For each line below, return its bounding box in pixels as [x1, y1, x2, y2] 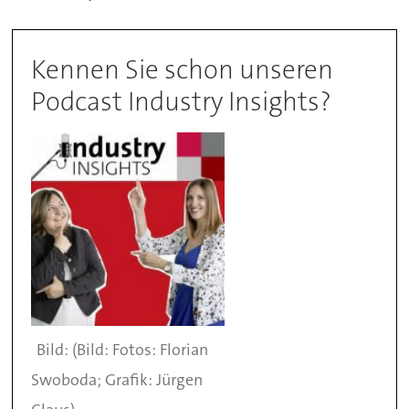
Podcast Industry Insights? [31, 83, 332, 119]
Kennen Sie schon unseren [31, 51, 334, 87]
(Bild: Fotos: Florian [71, 338, 208, 361]
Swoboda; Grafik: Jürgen [31, 368, 204, 391]
